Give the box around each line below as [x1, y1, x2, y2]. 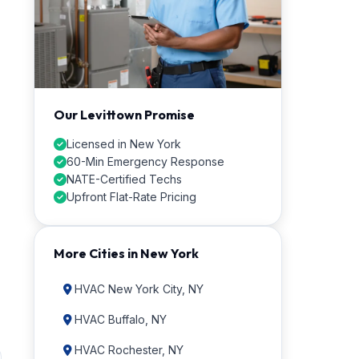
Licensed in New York [67, 137, 181, 151]
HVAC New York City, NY [75, 282, 204, 296]
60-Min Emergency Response [67, 155, 224, 168]
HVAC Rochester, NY [75, 343, 184, 357]
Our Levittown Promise [54, 107, 195, 123]
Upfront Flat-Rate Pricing [67, 190, 196, 204]
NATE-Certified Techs [67, 172, 182, 186]
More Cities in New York [54, 245, 199, 261]
